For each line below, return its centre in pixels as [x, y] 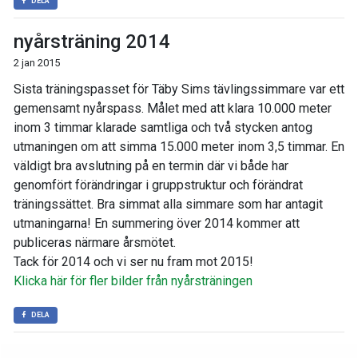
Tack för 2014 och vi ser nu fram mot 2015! [133, 262]
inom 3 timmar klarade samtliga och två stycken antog [163, 127]
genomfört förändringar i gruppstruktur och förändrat [158, 185]
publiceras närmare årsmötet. [95, 243]
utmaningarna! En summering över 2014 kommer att [157, 223]
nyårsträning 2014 [92, 42]
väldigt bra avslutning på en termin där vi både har [151, 166]
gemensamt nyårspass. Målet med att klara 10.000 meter [173, 108]
